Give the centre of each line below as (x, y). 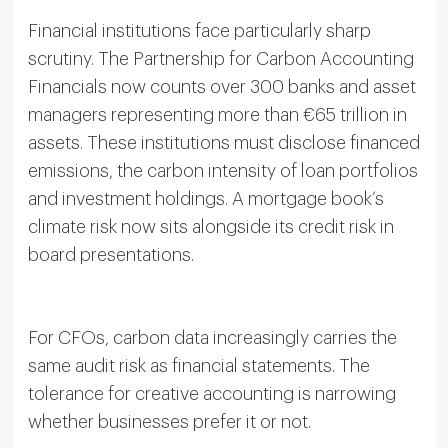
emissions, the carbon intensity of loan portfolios (222, 170)
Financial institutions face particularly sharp (199, 30)
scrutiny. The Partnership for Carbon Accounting (220, 58)
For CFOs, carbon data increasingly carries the (212, 337)
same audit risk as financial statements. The (198, 365)
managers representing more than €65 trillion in (217, 114)
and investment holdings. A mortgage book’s (205, 198)
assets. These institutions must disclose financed (223, 142)
